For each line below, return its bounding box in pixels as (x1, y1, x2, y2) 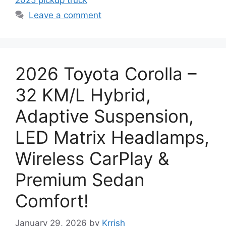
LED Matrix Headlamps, (15, 126, 209, 148)
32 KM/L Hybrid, (15, 84, 151, 105)
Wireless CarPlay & (15, 147, 169, 169)
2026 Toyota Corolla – (15, 63, 197, 84)
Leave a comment (29, 10, 102, 20)
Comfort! (15, 190, 89, 211)
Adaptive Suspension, (15, 105, 194, 127)
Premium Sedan (15, 168, 144, 190)
